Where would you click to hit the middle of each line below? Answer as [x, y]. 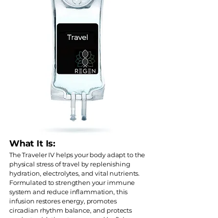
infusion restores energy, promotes [63, 201]
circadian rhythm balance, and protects [71, 210]
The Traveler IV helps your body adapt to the [77, 155]
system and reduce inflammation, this [69, 192]
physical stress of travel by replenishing [70, 164]
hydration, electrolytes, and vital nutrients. [75, 173]
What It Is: [33, 144]
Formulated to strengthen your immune [72, 182]
